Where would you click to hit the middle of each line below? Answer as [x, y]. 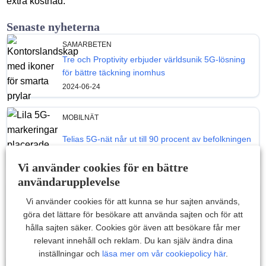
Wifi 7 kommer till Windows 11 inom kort [137, 212]
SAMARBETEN [87, 45]
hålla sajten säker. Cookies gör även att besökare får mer [133, 227]
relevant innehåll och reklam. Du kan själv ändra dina [133, 240]
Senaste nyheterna [53, 27]
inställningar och [70, 253]
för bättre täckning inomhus [114, 72]
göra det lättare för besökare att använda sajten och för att [133, 214]
